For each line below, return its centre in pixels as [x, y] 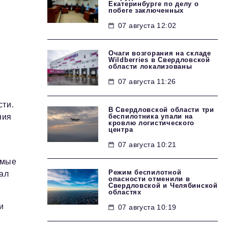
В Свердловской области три [161, 110]
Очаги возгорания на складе [160, 53]
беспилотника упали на [151, 116]
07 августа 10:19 [147, 207]
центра [121, 130]
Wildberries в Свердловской [159, 60]
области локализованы [150, 66]
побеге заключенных [146, 10]
